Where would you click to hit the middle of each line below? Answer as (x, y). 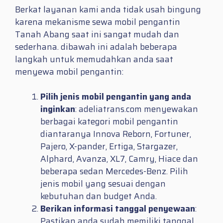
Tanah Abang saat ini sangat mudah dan (97, 34)
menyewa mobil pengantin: (69, 71)
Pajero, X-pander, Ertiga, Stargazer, (110, 147)
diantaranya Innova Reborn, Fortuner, (116, 134)
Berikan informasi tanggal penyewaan (118, 209)
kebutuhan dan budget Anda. (99, 196)
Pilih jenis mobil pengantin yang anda (116, 97)
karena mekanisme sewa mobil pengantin (98, 22)
